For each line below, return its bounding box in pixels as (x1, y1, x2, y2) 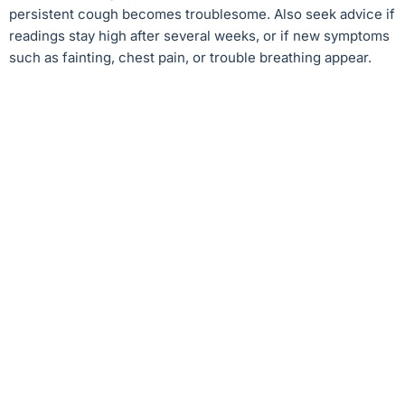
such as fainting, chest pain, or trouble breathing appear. (9, 48, 372, 66)
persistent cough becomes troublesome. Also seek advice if (9, 5, 395, 23)
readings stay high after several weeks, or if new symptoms (9, 26, 390, 44)
